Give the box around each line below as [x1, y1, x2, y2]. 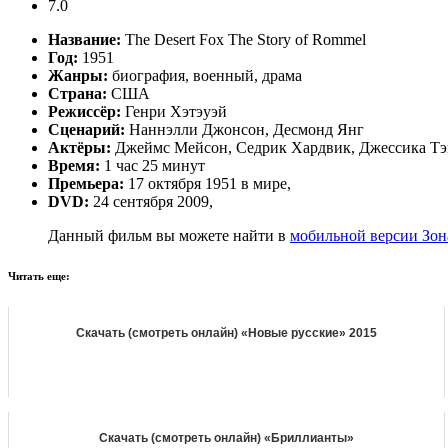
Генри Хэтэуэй [121, 102, 227, 120]
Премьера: [48, 174, 124, 192]
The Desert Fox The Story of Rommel [121, 30, 366, 48]
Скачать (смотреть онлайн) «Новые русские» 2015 [76, 325, 377, 340]
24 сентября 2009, [89, 192, 213, 210]
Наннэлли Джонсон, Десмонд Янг [125, 120, 364, 138]
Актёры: [48, 138, 111, 156]
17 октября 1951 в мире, [124, 174, 291, 192]
